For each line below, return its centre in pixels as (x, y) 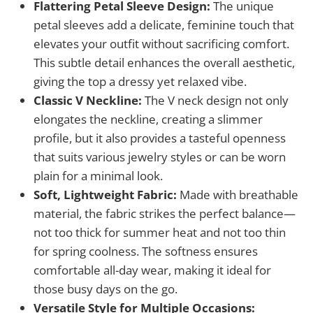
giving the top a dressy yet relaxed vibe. (140, 81)
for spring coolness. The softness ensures (146, 251)
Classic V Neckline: (88, 100)
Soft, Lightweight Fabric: (105, 194)
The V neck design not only (215, 100)
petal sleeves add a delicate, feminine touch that (164, 24)
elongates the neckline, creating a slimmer (148, 119)
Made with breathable (238, 194)
